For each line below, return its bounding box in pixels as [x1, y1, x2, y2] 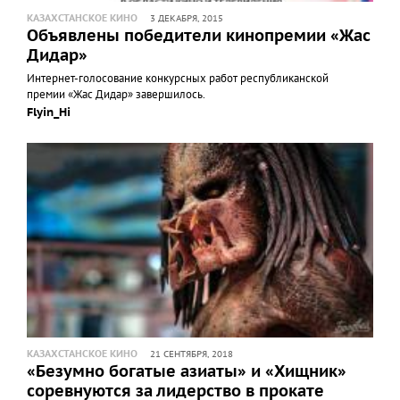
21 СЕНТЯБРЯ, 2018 [150, 348, 233, 360]
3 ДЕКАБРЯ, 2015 [150, 12, 223, 24]
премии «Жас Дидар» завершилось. [27, 87, 205, 102]
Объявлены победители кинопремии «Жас [27, 26, 371, 46]
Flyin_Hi [27, 104, 71, 120]
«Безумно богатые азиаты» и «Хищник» [27, 362, 346, 381]
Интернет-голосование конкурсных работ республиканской [27, 71, 329, 86]
